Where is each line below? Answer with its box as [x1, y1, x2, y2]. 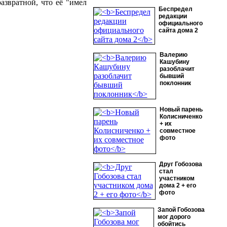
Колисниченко [159, 113, 202, 120]
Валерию [159, 51, 187, 58]
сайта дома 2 [158, 27, 198, 34]
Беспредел [158, 6, 193, 13]
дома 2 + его [159, 182, 196, 189]
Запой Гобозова [157, 206, 205, 213]
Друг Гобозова [159, 161, 202, 168]
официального [158, 20, 203, 27]
